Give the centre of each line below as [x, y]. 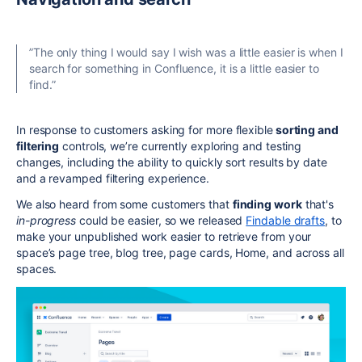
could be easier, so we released [161, 220]
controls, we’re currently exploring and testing [181, 145]
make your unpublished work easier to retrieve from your [164, 236]
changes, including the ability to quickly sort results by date [172, 162]
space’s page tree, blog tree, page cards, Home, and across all [180, 252]
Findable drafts [286, 220]
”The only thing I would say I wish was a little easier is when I [186, 52]
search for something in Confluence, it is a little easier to [174, 68]
